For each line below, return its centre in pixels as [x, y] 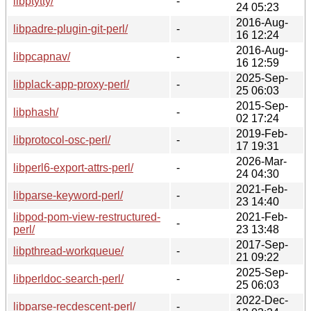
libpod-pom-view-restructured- [87, 217]
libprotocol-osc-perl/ [62, 140]
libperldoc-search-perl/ [68, 278]
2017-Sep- [262, 244]
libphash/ [36, 112]
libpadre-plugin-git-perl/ [70, 28]
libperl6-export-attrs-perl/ [73, 167]
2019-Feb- [262, 133]
